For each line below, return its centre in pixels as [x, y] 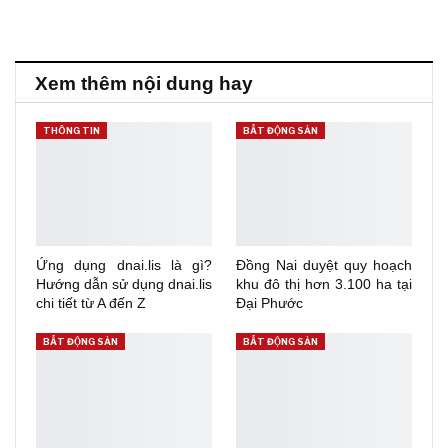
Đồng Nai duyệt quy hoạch [324, 264]
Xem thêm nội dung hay [144, 84]
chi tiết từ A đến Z [91, 302]
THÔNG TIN [71, 131]
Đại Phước [269, 302]
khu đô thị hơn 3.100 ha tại [324, 283]
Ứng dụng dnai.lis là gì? [124, 264]
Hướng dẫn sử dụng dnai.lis [124, 283]
